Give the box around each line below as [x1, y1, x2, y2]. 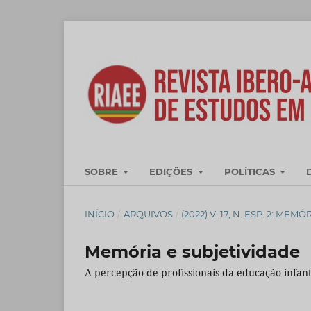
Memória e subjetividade [85, 241, 300, 262]
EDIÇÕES [149, 165, 196, 177]
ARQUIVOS [123, 208, 173, 219]
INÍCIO [85, 208, 115, 219]
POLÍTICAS [224, 165, 278, 177]
